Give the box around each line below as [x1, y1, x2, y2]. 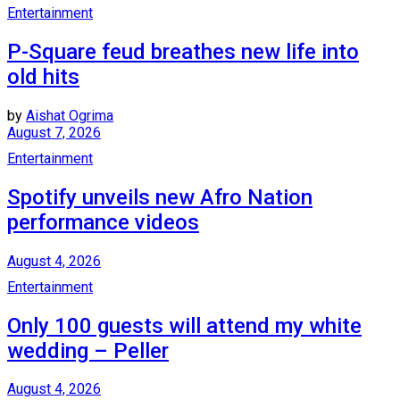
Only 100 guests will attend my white [7, 312, 362, 338]
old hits [7, 63, 79, 89]
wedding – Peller [7, 337, 169, 363]
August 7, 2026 [7, 123, 101, 141]
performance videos [7, 209, 199, 235]
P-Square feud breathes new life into [7, 38, 359, 64]
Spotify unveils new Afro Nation [7, 184, 312, 210]
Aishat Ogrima [26, 106, 113, 124]
